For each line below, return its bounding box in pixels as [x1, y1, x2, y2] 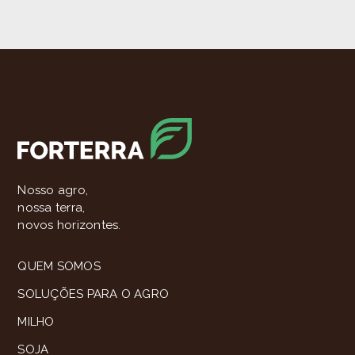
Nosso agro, [17, 183, 89, 198]
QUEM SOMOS [17, 258, 101, 273]
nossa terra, [17, 200, 86, 216]
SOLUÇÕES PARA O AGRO [17, 286, 170, 301]
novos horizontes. [17, 218, 121, 233]
